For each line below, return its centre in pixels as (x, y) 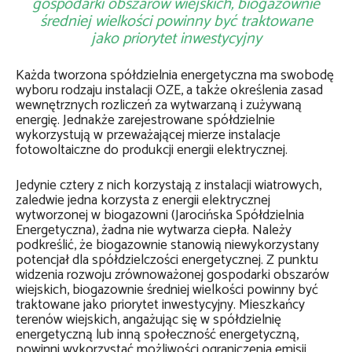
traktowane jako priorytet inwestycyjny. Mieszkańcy (160, 305)
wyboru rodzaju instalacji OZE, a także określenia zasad (169, 91)
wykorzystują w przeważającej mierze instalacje (148, 136)
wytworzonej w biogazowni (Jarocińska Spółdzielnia (160, 216)
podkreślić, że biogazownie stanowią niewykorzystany (167, 246)
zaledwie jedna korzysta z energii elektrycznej (143, 201)
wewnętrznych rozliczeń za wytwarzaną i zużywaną (159, 106)
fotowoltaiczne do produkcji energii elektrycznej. (152, 150)
